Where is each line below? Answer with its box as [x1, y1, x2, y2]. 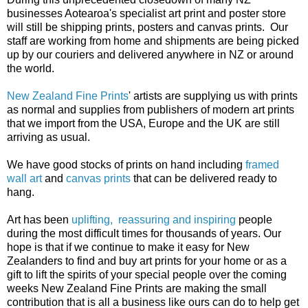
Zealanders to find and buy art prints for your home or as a [7, 254, 287, 267]
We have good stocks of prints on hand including [7, 158, 245, 170]
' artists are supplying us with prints [129, 89, 298, 102]
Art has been [7, 213, 71, 225]
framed [245, 158, 279, 170]
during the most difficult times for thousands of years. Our [7, 227, 281, 239]
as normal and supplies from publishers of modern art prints [7, 103, 294, 115]
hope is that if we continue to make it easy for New [7, 241, 250, 253]
